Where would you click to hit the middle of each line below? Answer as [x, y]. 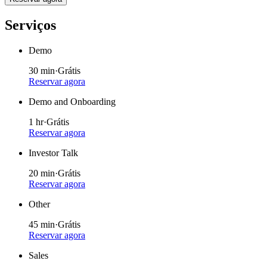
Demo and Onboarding [72, 101]
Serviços [30, 25]
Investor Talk [53, 153]
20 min [42, 173]
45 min [42, 224]
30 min [42, 70]
